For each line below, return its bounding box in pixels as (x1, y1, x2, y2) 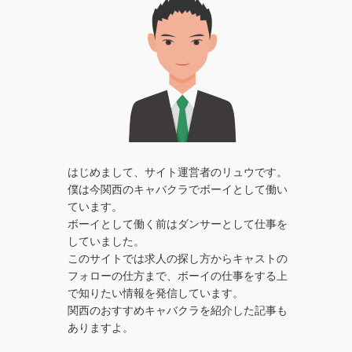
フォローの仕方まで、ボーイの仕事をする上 (68, 269, 288, 282)
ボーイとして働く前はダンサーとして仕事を (68, 217, 288, 230)
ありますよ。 (68, 321, 134, 334)
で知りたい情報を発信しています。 (68, 286, 244, 299)
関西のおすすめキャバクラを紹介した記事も (68, 303, 288, 317)
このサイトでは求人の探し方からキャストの (68, 251, 288, 265)
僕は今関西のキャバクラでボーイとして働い (68, 182, 288, 196)
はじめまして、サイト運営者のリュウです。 (68, 165, 288, 178)
